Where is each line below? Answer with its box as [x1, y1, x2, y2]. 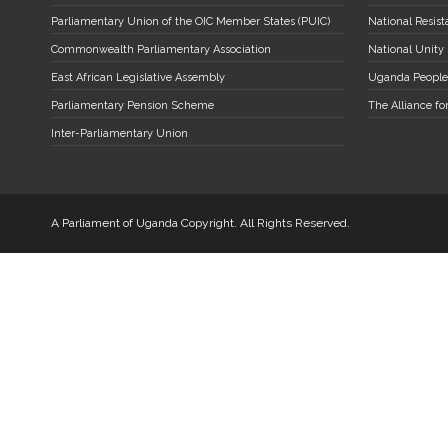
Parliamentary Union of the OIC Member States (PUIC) [51, 14, 331, 28]
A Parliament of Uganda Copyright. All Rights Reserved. [51, 216, 351, 231]
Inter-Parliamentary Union [51, 126, 189, 140]
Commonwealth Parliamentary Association [51, 42, 272, 56]
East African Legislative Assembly [51, 70, 226, 84]
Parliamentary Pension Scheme [51, 98, 215, 112]
